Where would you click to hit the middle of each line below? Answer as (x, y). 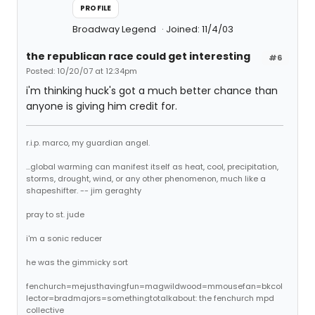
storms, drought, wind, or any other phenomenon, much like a (146, 179)
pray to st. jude (55, 214)
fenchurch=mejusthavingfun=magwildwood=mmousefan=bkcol (154, 286)
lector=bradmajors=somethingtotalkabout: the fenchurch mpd (150, 298)
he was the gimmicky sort (77, 262)
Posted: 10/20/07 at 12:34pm (82, 71)
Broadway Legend (115, 29)
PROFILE (96, 8)
